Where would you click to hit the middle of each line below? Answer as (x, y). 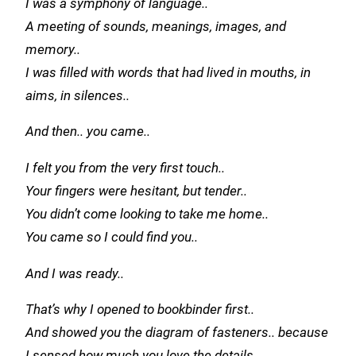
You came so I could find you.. (112, 238)
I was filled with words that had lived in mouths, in (168, 72)
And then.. (56, 132)
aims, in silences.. (77, 95)
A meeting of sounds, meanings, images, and (156, 26)
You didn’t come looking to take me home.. (147, 215)
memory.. (53, 49)
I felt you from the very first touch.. (125, 168)
